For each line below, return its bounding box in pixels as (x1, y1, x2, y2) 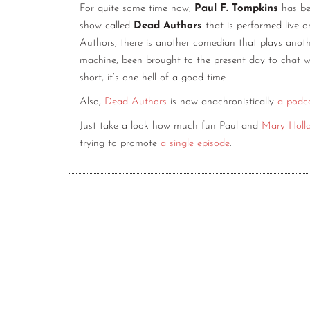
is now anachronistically (167, 97, 277, 108)
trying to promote (80, 138, 161, 149)
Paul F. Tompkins (194, 3, 278, 15)
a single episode (161, 138, 230, 149)
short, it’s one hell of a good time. (80, 73, 227, 84)
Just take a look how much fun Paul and (80, 121, 262, 132)
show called (80, 21, 134, 32)
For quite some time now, (80, 3, 194, 15)
